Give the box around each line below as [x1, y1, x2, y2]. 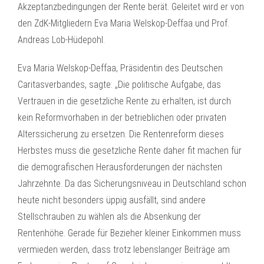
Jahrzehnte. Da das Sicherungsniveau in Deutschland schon [18, 178, 246, 189]
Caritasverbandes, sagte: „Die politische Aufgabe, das [18, 79, 221, 90]
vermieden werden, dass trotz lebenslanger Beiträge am [18, 244, 230, 255]
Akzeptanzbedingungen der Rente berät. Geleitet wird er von [18, 1, 244, 12]
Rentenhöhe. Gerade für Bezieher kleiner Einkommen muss [18, 227, 241, 239]
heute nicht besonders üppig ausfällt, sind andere [18, 194, 206, 206]
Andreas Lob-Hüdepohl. [18, 34, 105, 45]
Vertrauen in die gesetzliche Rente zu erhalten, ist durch [18, 95, 231, 107]
